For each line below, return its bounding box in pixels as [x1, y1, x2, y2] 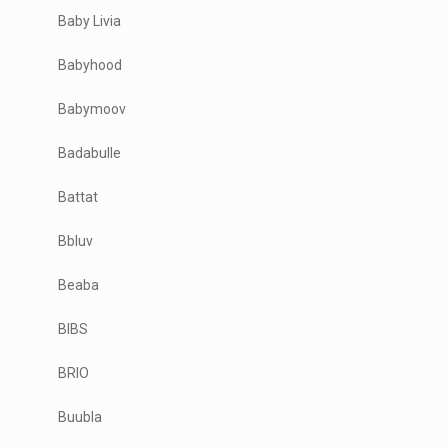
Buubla [58, 408, 103, 425]
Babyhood [58, 56, 123, 73]
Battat [58, 188, 99, 205]
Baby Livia [58, 12, 122, 29]
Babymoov [58, 100, 127, 117]
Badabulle [58, 144, 122, 161]
